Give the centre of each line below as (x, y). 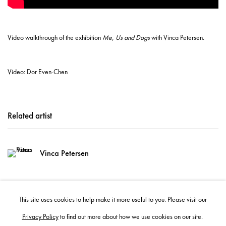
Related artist (30, 116)
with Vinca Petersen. (177, 38)
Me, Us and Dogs (126, 38)
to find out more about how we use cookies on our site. (131, 216)
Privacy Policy (40, 216)
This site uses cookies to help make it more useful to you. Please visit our (113, 199)
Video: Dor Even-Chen (38, 72)
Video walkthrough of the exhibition (55, 38)
